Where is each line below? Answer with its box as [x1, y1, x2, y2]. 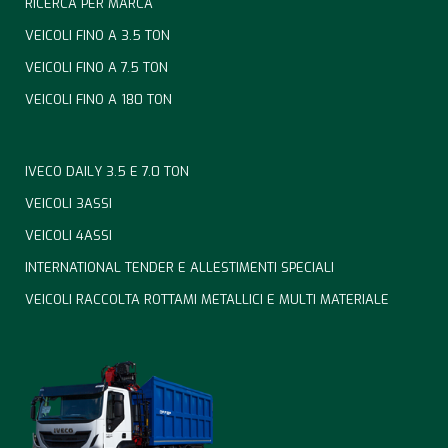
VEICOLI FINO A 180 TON [25, 90, 172, 108]
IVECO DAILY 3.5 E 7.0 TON [25, 162, 189, 180]
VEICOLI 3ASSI [25, 194, 112, 212]
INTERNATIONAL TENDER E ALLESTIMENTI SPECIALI [25, 258, 334, 276]
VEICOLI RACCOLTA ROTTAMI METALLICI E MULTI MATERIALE [25, 290, 389, 308]
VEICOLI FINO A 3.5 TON [25, 26, 170, 44]
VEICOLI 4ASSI [25, 226, 112, 244]
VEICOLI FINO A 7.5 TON [25, 58, 168, 76]
